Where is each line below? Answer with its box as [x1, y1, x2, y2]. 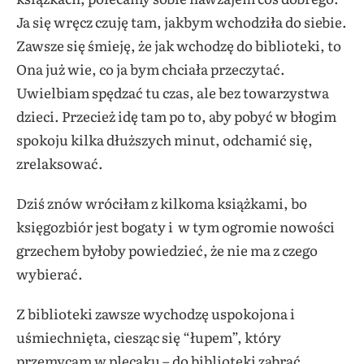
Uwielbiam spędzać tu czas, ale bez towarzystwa [16, 81, 329, 102]
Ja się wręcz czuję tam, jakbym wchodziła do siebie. [16, 11, 347, 32]
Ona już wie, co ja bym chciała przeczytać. [16, 58, 285, 79]
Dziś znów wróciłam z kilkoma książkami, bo [16, 192, 307, 213]
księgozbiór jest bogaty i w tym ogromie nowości [16, 215, 335, 236]
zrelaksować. [16, 152, 103, 173]
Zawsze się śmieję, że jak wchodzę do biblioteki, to [16, 34, 341, 55]
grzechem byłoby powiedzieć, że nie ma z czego [16, 239, 318, 260]
